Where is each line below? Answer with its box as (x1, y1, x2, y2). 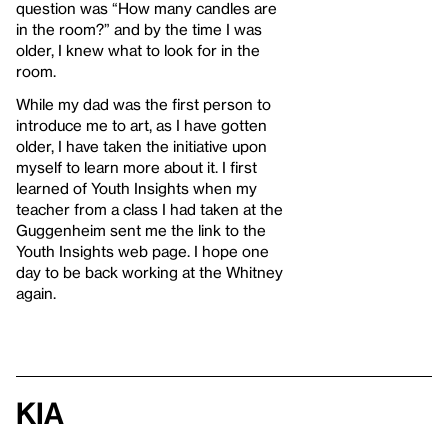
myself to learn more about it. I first (16, 157, 257, 176)
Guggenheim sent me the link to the (16, 220, 266, 239)
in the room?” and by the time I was (16, 19, 262, 38)
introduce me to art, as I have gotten (16, 115, 267, 134)
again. (16, 283, 56, 302)
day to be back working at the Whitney (16, 262, 283, 281)
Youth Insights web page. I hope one (16, 241, 269, 260)
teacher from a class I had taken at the (16, 199, 283, 218)
